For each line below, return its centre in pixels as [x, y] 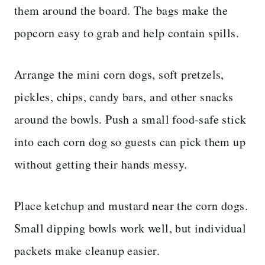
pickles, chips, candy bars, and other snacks [124, 96]
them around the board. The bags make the [121, 10]
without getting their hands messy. [101, 164]
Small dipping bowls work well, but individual [130, 228]
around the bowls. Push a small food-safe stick [130, 119]
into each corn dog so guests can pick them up [130, 141]
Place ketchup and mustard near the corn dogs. [131, 205]
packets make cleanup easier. [87, 250]
